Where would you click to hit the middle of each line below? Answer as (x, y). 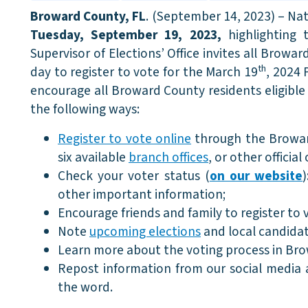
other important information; (142, 195)
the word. (85, 287)
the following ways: (85, 109)
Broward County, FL (88, 16)
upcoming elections (145, 232)
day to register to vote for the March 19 (144, 72)
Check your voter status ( (134, 176)
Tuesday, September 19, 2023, (129, 35)
